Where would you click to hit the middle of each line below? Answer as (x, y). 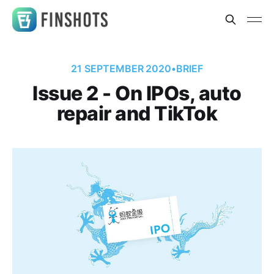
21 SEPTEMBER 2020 (121, 68)
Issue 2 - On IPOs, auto (137, 93)
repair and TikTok (137, 113)
